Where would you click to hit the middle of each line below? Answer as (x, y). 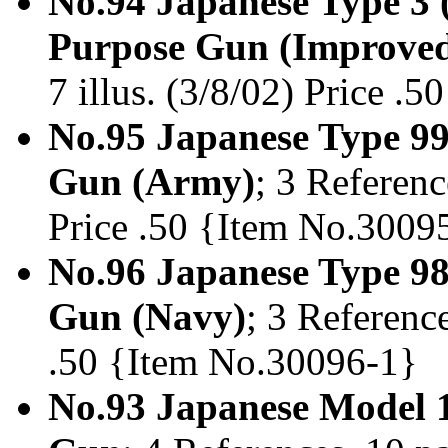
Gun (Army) (151, 181)
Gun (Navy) (147, 316)
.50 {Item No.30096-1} (233, 361)
